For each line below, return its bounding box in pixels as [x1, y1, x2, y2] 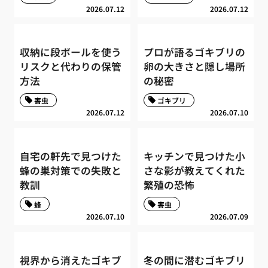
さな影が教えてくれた [143, 163, 245, 178]
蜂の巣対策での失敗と [20, 163, 122, 178]
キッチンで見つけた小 [143, 148, 245, 163]
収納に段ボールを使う [20, 45, 122, 60]
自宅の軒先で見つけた [20, 148, 122, 163]
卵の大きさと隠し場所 [143, 59, 245, 74]
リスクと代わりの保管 [20, 59, 122, 74]
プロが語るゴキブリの [143, 45, 245, 60]
